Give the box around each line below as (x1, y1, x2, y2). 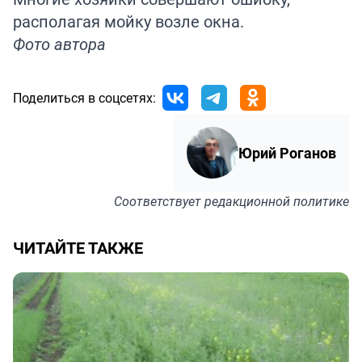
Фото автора (13, 32, 106, 55)
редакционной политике (204, 192, 349, 210)
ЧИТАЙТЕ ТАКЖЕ (13, 236, 143, 259)
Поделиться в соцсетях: (13, 88, 156, 107)
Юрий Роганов (238, 142, 336, 162)
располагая (13, 10, 100, 32)
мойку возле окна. (100, 10, 244, 32)
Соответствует (114, 192, 204, 210)
